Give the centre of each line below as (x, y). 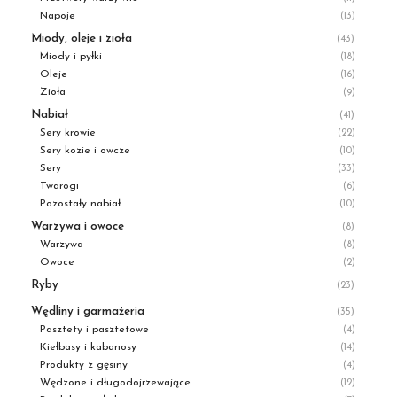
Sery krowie (68, 133)
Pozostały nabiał (80, 204)
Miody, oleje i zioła (82, 39)
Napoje (58, 16)
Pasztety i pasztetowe (94, 330)
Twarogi (59, 186)
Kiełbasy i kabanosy (88, 347)
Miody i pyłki (71, 57)
